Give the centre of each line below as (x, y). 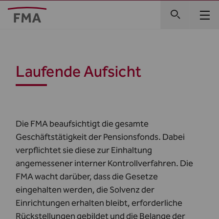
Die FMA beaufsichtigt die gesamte (82, 124)
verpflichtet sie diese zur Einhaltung (84, 150)
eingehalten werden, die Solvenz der (85, 190)
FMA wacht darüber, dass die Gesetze (87, 176)
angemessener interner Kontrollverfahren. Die (104, 163)
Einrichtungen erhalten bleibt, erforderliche (99, 203)
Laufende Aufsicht (78, 71)
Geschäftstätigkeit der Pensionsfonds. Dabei (100, 137)
